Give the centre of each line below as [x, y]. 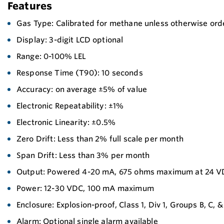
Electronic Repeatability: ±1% [70, 106]
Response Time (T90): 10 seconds [80, 73]
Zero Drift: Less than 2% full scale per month [100, 139]
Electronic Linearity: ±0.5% [66, 122]
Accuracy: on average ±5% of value [82, 89]
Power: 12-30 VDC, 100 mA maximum [85, 188]
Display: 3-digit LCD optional [70, 40]
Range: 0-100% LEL [51, 56]
